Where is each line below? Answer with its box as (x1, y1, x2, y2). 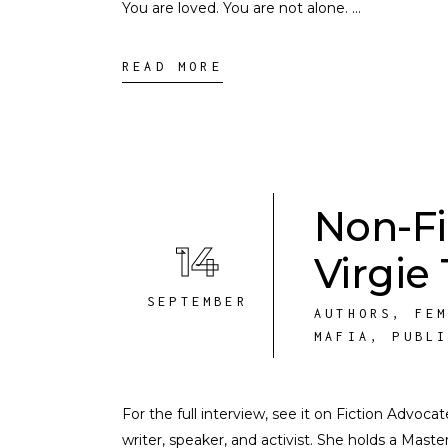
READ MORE (122, 59, 223, 74)
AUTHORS (314, 306, 393, 321)
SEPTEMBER (147, 294, 248, 309)
